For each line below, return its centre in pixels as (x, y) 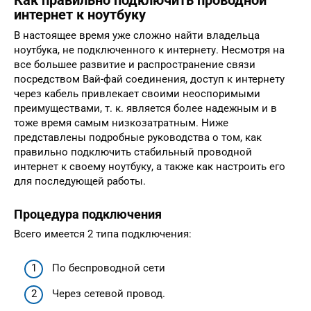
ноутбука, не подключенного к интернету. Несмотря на (149, 50)
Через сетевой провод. (109, 294)
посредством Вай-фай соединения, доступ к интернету (149, 79)
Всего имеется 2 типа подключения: (103, 234)
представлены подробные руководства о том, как (138, 138)
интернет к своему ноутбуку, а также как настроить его (150, 167)
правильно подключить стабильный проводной (133, 152)
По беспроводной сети (109, 268)
